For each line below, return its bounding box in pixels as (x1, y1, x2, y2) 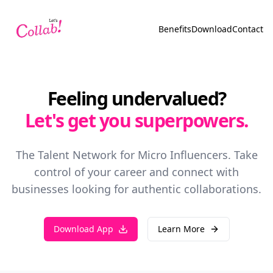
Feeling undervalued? (47, 86, 226, 111)
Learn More (157, 223, 205, 235)
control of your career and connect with (34, 165, 239, 179)
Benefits (158, 23, 191, 35)
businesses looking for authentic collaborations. (12, 182, 261, 196)
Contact (232, 23, 263, 35)
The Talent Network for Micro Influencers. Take (15, 147, 258, 162)
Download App (53, 223, 113, 235)
